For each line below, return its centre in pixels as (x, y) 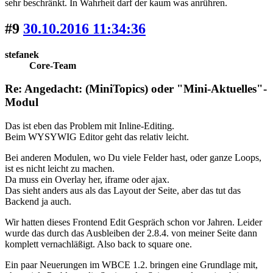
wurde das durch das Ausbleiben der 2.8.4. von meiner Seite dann (131, 233)
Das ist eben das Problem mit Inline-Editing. (90, 126)
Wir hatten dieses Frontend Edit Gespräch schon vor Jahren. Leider (133, 222)
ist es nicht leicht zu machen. (60, 169)
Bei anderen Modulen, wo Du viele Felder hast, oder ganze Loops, (133, 158)
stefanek (22, 54)
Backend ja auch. (38, 202)
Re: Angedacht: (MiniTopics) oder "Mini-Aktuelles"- (136, 89)
